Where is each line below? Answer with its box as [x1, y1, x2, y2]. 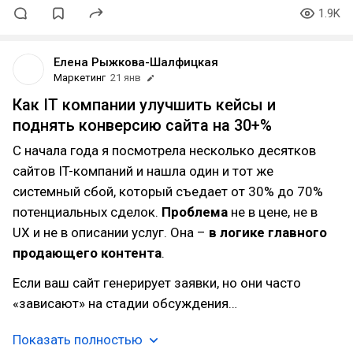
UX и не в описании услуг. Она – [13, 225, 209, 240]
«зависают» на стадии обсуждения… [13, 295, 237, 311]
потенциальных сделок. [13, 204, 162, 220]
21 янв [110, 72, 141, 84]
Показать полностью [13, 332, 143, 347]
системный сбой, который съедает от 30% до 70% [13, 184, 323, 199]
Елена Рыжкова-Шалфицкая [54, 55, 218, 69]
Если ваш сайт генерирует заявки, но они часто [13, 275, 301, 291]
